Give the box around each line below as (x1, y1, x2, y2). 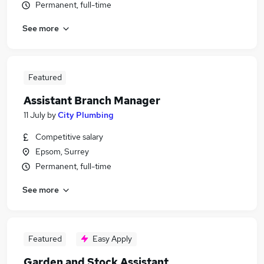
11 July (24, 110, 45, 120)
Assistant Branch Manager (24, 94, 160, 107)
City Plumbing (58, 110, 114, 120)
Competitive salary (35, 131, 103, 142)
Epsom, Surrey (35, 146, 89, 157)
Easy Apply (93, 233, 132, 244)
